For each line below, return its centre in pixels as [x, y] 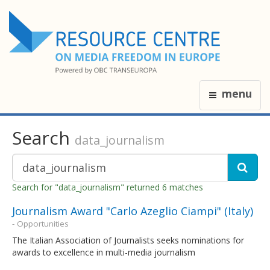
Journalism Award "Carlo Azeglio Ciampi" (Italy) [133, 211]
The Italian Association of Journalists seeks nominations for [128, 240]
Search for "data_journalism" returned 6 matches [108, 187]
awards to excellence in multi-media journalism [105, 252]
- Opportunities [40, 223]
